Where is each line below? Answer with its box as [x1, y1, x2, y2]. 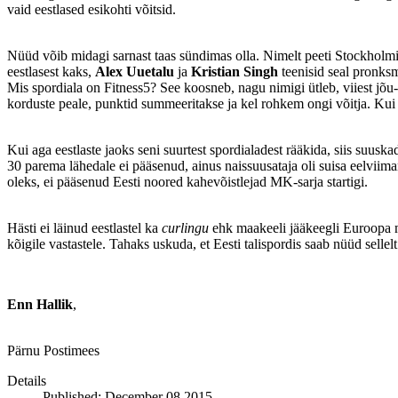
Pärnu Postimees [7, 343, 99, 359]
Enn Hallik [7, 297, 73, 313]
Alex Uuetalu [95, 64, 174, 80]
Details [7, 373, 46, 389]
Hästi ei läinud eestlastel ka [7, 220, 162, 236]
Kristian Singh [191, 64, 278, 80]
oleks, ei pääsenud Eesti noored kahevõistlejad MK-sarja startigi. [7, 174, 368, 190]
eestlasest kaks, [7, 64, 95, 80]
